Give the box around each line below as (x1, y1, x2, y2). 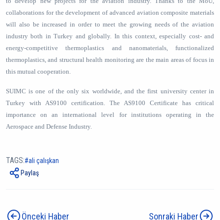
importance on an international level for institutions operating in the (6, 111, 214, 118)
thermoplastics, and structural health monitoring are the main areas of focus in (6, 56, 214, 63)
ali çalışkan (28, 156, 59, 165)
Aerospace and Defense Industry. (6, 123, 92, 130)
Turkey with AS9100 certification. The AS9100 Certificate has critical (6, 99, 214, 107)
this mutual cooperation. (6, 68, 72, 75)
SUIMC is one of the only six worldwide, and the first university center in (6, 87, 214, 95)
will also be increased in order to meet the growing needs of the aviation (6, 21, 214, 28)
